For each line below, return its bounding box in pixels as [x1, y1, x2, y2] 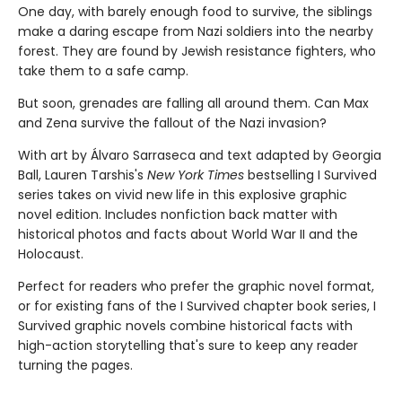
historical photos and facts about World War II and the [18, 225, 358, 243]
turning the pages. [18, 356, 133, 374]
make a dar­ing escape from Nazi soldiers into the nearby [18, 22, 373, 40]
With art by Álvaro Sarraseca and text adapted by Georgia [18, 146, 381, 164]
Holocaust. [18, 245, 83, 263]
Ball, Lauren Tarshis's [18, 166, 147, 184]
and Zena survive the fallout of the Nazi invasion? [18, 114, 327, 132]
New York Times [147, 166, 244, 184]
